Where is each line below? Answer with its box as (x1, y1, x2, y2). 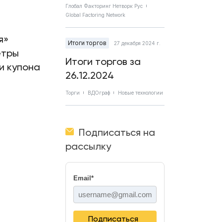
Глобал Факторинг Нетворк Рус (65, 3, 143, 9)
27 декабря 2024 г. (114, 40, 161, 46)
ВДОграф (88, 90, 110, 96)
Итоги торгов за (65, 55, 141, 67)
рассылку (65, 140, 111, 152)
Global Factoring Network (65, 12, 125, 18)
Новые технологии (118, 90, 163, 96)
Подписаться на (79, 126, 155, 138)
